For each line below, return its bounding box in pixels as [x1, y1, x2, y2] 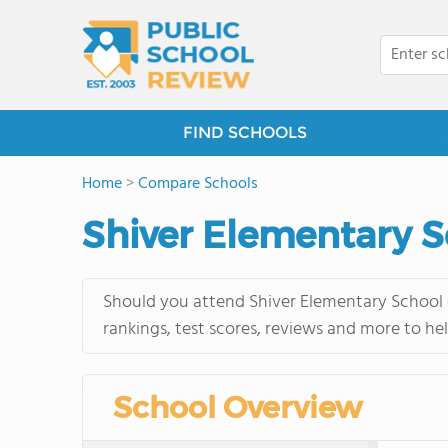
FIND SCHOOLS [183, 123, 307, 142]
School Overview [113, 389, 362, 426]
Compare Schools [138, 171, 258, 197]
